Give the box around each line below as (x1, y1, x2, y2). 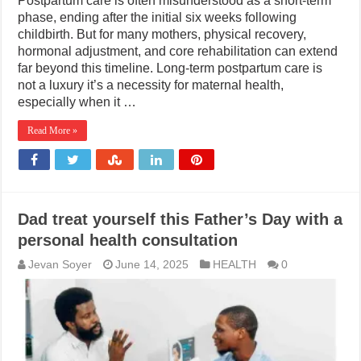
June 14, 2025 (115, 258, 189, 271)
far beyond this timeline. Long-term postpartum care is (18, 60, 323, 75)
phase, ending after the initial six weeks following (18, 10, 297, 24)
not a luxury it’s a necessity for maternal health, (18, 77, 284, 92)
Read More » (27, 124, 78, 136)
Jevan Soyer (28, 258, 93, 271)
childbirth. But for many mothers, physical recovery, (18, 27, 307, 41)
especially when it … (18, 94, 137, 109)
